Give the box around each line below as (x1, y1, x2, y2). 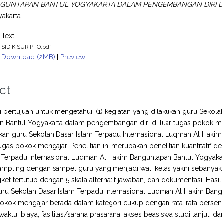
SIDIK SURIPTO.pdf (1, 43, 52, 50)
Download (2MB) (1, 53, 55, 61)
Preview (60, 53, 86, 61)
